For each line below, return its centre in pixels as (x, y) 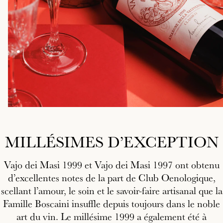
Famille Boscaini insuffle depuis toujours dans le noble (111, 204)
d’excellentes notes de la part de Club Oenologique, (111, 178)
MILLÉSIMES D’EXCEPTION (111, 142)
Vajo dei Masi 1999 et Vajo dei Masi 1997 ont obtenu (111, 165)
